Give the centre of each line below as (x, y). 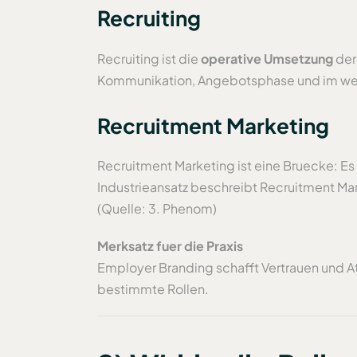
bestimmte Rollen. (153, 288)
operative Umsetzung (267, 58)
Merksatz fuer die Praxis (170, 245)
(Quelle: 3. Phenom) (157, 208)
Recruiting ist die (149, 58)
